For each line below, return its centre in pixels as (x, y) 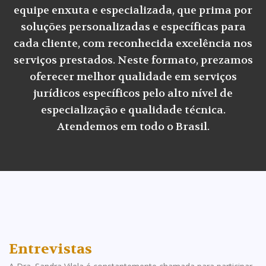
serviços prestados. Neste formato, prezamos (133, 61)
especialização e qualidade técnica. (133, 110)
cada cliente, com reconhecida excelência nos (133, 44)
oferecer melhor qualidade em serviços (133, 77)
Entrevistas (50, 249)
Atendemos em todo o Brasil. (133, 127)
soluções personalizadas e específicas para (133, 27)
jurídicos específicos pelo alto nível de (133, 94)
